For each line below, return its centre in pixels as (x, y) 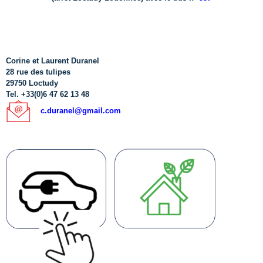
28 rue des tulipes (38, 72)
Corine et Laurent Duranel (53, 60)
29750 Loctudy (32, 83)
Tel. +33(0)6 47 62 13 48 (48, 94)
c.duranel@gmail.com (80, 110)
